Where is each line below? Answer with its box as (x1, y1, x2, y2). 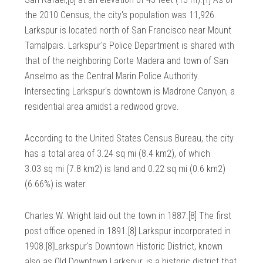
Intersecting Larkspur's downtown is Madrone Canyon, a (25, 86, 235, 97)
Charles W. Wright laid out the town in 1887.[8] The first (25, 210, 232, 222)
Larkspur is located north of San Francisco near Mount (25, 25, 232, 36)
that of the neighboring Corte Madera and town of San (25, 55, 229, 67)
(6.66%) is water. (25, 178, 88, 190)
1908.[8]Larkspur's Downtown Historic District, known (25, 241, 223, 252)
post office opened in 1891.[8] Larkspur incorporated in (25, 225, 231, 237)
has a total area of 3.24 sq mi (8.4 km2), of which (25, 148, 211, 160)
